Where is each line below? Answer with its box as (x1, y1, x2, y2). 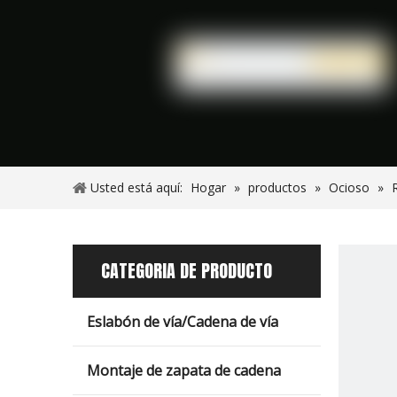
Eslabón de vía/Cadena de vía (87, 312, 278, 331)
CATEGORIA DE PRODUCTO (101, 257, 272, 284)
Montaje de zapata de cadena (87, 361, 281, 380)
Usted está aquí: (90, 179, 183, 196)
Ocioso (329, 179, 370, 196)
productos (248, 179, 307, 196)
